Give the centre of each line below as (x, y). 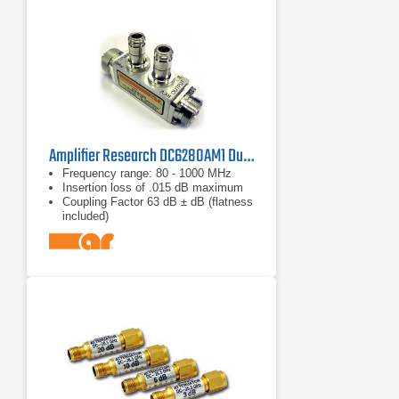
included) (85, 216)
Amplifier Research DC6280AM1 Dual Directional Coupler (248, 156)
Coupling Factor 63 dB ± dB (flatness (158, 202)
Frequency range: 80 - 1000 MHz (147, 173)
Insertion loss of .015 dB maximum (153, 187)
